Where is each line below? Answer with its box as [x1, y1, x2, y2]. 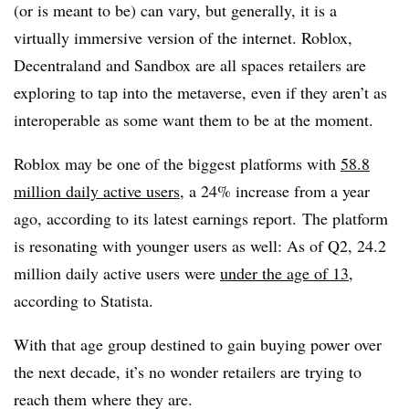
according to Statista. [14, 289, 153, 311]
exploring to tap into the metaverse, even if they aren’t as [14, 81, 387, 103]
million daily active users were [14, 262, 220, 284]
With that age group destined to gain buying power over [14, 333, 382, 355]
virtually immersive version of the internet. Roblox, [14, 26, 352, 48]
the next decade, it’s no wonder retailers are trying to [14, 361, 362, 383]
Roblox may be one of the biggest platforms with [14, 152, 341, 174]
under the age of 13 [220, 262, 349, 284]
